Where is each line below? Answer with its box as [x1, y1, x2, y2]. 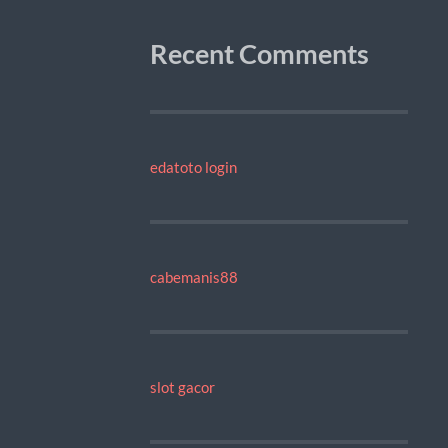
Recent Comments [149, 37, 369, 70]
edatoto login [149, 157, 237, 176]
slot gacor [149, 377, 215, 396]
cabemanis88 [149, 267, 238, 286]
